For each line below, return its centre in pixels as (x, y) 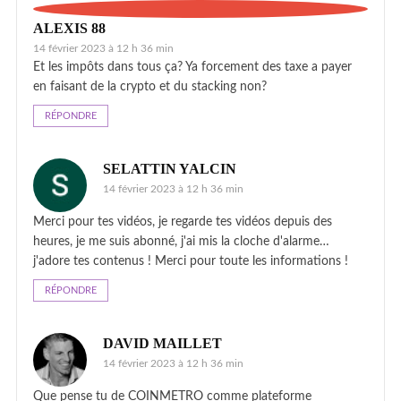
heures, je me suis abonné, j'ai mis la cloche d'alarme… (181, 241)
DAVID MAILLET (162, 343)
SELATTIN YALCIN (170, 168)
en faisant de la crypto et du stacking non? (150, 86)
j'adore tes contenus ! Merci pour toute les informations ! (191, 261)
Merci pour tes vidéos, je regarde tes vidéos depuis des (183, 222)
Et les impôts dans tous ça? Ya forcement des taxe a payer (192, 67)
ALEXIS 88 (69, 28)
